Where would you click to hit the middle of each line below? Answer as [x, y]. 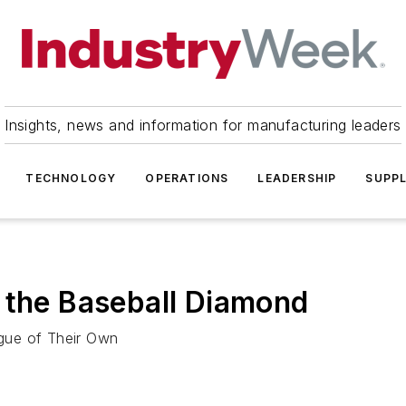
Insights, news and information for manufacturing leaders [203, 125]
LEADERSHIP [297, 178]
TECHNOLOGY [71, 178]
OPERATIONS [187, 178]
